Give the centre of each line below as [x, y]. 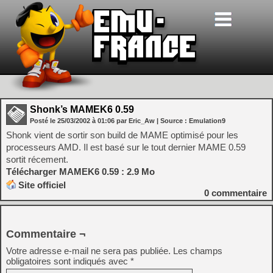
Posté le [44, 121]
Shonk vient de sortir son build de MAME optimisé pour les [122, 135]
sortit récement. [37, 159]
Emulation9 [207, 121]
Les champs [198, 251]
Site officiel [42, 185]
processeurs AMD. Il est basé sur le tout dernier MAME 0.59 [126, 147]
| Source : [173, 121]
